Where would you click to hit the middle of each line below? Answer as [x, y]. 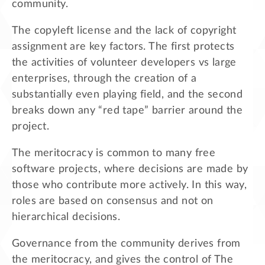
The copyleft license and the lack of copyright [124, 30]
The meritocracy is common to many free [114, 153]
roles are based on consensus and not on [113, 201]
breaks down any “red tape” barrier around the [127, 110]
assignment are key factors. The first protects [123, 46]
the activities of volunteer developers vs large [124, 62]
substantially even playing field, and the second [127, 94]
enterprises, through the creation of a [104, 78]
